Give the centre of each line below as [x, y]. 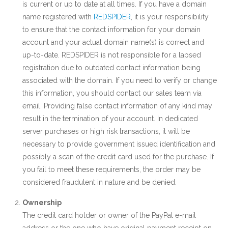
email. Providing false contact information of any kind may [117, 106]
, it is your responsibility [170, 17]
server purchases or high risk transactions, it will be [106, 131]
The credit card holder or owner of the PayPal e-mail [109, 215]
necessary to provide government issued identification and [119, 144]
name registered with [58, 17]
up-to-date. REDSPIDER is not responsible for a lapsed [112, 55]
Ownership [42, 203]
